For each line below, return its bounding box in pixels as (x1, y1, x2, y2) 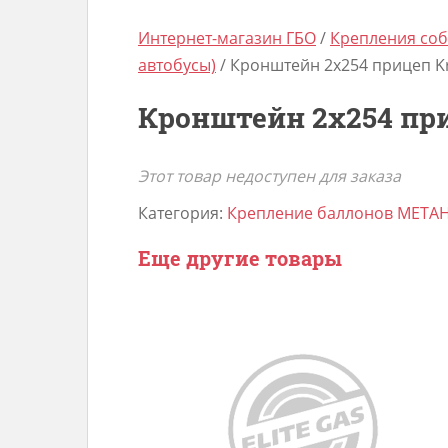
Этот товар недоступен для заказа (138, 165, 401, 187)
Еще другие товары (138, 245, 342, 271)
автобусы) (138, 54, 216, 76)
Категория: (138, 202, 227, 224)
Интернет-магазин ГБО (138, 27, 316, 49)
